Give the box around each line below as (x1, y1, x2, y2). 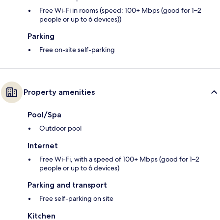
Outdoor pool (39, 124, 82, 133)
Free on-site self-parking (39, 45, 115, 55)
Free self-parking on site (39, 194, 113, 203)
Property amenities (24, 87, 95, 97)
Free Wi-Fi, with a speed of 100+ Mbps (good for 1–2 (39, 155, 199, 164)
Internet (27, 141, 58, 151)
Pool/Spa (27, 110, 61, 120)
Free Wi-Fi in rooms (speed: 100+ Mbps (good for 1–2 (39, 6, 201, 15)
